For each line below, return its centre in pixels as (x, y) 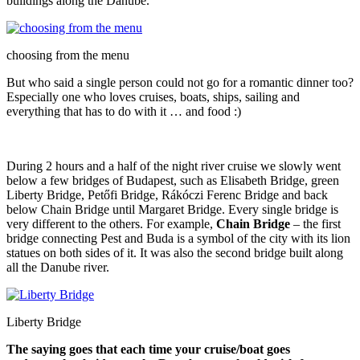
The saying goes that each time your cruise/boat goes (148, 349)
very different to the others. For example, (111, 223)
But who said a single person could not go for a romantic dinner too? (180, 82)
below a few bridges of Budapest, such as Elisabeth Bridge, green (173, 180)
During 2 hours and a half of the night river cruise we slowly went (174, 166)
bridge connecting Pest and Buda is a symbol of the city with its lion (178, 238)
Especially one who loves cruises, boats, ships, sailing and (153, 96)
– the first (317, 223)
